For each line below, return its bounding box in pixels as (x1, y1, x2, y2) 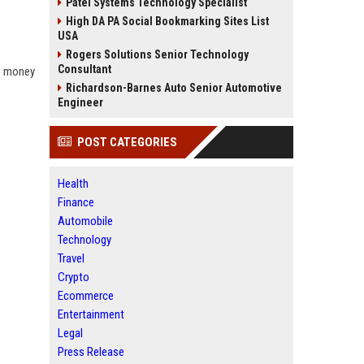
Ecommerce (58, 288, 114, 303)
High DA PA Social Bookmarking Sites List (66, 15, 269, 28)
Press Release (58, 344, 124, 359)
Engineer (58, 96, 103, 109)
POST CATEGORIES (77, 135, 177, 149)
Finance (58, 195, 94, 210)
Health (58, 176, 89, 191)
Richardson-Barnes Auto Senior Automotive (66, 81, 282, 94)
